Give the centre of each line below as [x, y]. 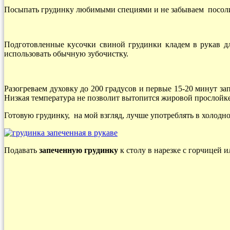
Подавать [22, 150]
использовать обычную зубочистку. [66, 54]
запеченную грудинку [79, 150]
